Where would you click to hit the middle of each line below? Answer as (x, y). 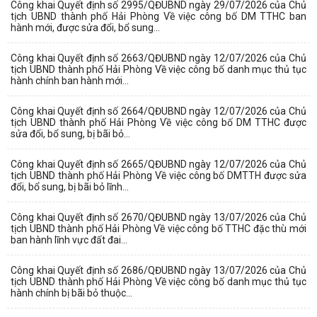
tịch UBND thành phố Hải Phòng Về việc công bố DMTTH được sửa (158, 175)
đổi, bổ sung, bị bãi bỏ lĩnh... (70, 186)
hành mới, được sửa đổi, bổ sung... (85, 27)
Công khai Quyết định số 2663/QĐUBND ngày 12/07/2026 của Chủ (158, 58)
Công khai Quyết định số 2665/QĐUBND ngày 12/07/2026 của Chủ (158, 164)
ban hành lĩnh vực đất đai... (69, 240)
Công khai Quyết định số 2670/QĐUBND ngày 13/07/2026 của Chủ (158, 217)
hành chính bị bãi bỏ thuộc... (71, 293)
